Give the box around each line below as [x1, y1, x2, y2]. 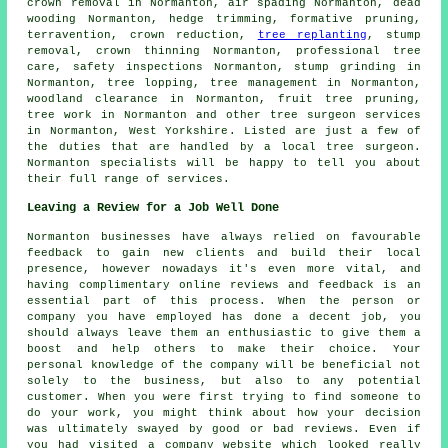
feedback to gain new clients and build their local [27, 246, 421, 259]
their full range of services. [27, 172, 231, 185]
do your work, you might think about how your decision [27, 406, 421, 419]
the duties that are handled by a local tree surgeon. [27, 140, 421, 153]
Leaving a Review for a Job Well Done [27, 200, 280, 215]
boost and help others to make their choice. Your [27, 342, 421, 355]
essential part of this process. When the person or [27, 294, 421, 307]
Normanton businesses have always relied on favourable [27, 230, 421, 243]
